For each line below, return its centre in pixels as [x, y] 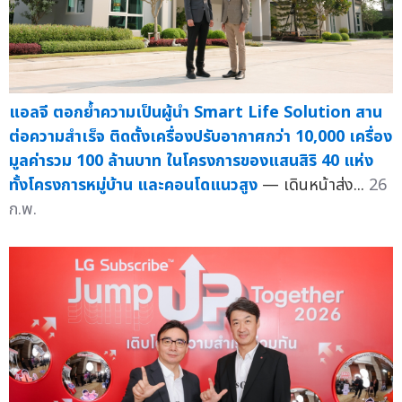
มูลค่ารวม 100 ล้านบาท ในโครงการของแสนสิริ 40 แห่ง [191, 162]
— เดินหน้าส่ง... [315, 186]
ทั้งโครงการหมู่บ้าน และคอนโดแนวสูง [133, 186]
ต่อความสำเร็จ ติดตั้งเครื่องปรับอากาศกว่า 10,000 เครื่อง [201, 137]
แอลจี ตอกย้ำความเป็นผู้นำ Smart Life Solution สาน [196, 113]
